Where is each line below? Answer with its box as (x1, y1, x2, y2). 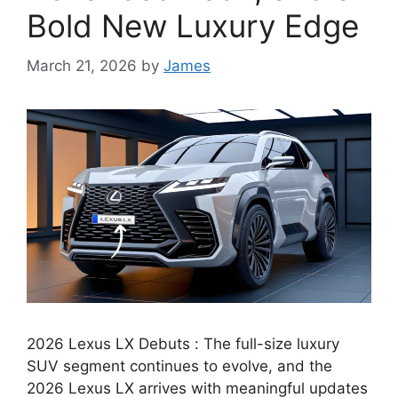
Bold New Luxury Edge (27, 7, 359, 44)
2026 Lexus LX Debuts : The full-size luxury (27, 334, 339, 353)
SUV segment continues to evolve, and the (27, 356, 332, 375)
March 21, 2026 (27, 56, 137, 75)
